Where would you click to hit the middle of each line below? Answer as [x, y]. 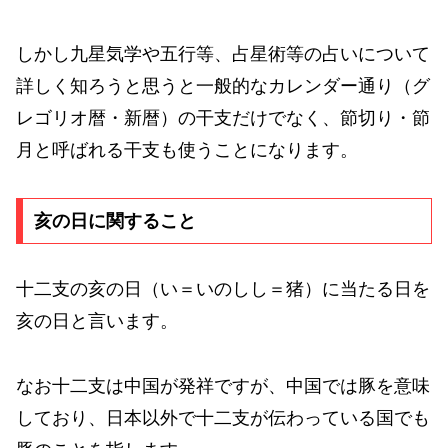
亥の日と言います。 [97, 321]
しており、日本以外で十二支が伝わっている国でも [223, 417]
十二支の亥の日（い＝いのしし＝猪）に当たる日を [223, 289]
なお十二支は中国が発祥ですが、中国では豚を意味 [223, 385]
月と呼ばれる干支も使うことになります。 [187, 150]
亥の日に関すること [114, 221]
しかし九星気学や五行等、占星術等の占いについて [223, 54]
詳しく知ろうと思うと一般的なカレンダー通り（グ [223, 86]
